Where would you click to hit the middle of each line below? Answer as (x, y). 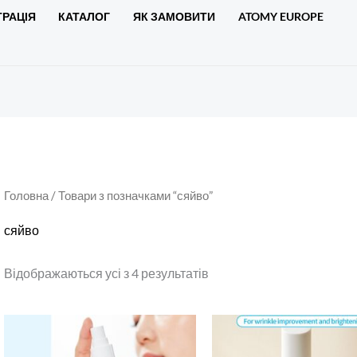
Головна (26, 196)
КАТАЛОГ (84, 16)
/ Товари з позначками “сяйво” (130, 196)
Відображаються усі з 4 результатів (106, 273)
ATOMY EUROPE (280, 16)
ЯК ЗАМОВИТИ (175, 16)
